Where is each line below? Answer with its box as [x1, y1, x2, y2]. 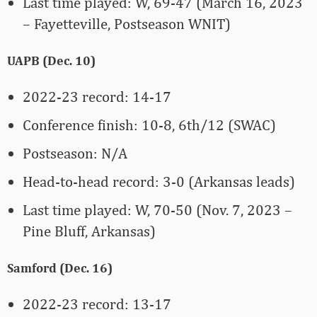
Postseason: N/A [23, 144, 127, 163]
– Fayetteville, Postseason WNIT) [23, 15, 231, 33]
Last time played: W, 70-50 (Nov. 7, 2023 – [23, 201, 292, 219]
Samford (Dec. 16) [7, 260, 113, 276]
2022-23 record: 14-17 [23, 88, 171, 106]
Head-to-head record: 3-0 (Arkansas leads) [23, 173, 295, 191]
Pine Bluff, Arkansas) [23, 222, 156, 241]
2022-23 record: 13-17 [23, 295, 171, 313]
